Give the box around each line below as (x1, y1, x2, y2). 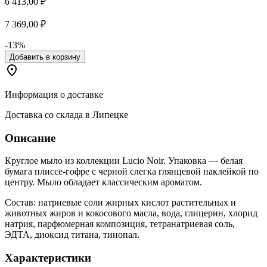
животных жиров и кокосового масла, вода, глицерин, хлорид (5, 208, 257, 219)
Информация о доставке (5, 89, 103, 100)
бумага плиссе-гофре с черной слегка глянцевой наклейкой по (5, 166, 259, 177)
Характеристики (5, 251, 91, 264)
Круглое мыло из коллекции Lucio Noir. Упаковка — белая (5, 156, 243, 166)
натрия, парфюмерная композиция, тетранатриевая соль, (5, 219, 235, 229)
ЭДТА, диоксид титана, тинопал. (5, 229, 139, 240)
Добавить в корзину (10, 52, 80, 61)
